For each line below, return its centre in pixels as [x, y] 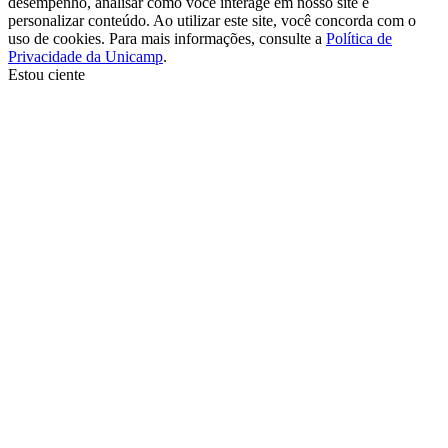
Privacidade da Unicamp [85, 56]
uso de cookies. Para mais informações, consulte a [167, 38]
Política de [359, 38]
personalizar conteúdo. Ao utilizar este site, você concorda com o [212, 20]
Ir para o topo [349, 91]
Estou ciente [46, 74]
